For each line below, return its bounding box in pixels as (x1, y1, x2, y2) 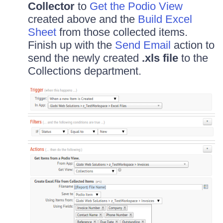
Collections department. (28, 65, 141, 78)
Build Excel (138, 13, 192, 26)
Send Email (115, 39, 171, 52)
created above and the (28, 13, 138, 26)
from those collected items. (56, 26, 188, 39)
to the (178, 52, 208, 65)
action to (171, 39, 215, 52)
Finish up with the (28, 39, 115, 52)
